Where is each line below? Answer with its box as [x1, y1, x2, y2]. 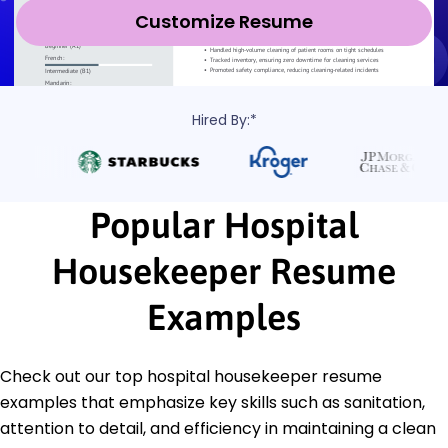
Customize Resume [135, 8, 313, 34]
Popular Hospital [89, 203, 359, 246]
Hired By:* [191, 109, 257, 130]
